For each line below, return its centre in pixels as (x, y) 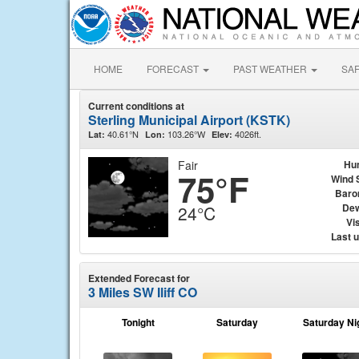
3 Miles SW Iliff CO (143, 292)
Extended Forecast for (139, 278)
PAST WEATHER (271, 69)
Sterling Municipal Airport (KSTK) (189, 120)
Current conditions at (136, 106)
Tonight (138, 322)
